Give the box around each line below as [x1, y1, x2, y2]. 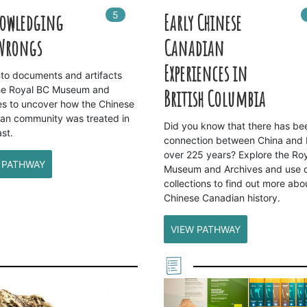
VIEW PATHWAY [170, 223, 241, 236]
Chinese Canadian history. [163, 192, 280, 204]
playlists [135, 9, 175, 21]
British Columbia [163, 86, 265, 113]
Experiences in [163, 60, 247, 88]
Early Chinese [163, 10, 241, 37]
